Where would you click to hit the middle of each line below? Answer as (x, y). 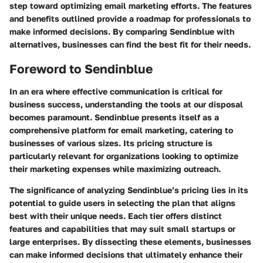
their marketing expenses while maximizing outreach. (115, 168)
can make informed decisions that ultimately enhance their (126, 254)
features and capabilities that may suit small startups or (122, 228)
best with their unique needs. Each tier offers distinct (116, 215)
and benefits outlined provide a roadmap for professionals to (130, 19)
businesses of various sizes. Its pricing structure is (111, 143)
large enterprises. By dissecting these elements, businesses (130, 241)
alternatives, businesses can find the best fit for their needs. (130, 45)
